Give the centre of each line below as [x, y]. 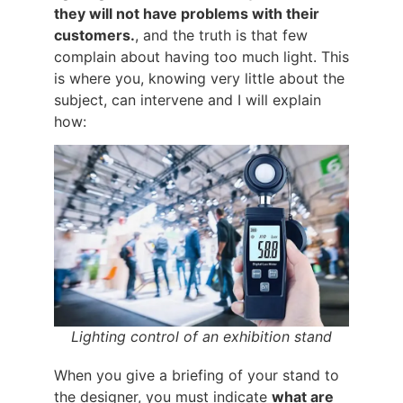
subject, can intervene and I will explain [188, 100]
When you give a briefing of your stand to [197, 375]
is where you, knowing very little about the [199, 78]
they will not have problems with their [187, 13]
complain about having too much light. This [201, 57]
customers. [94, 35]
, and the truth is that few [221, 35]
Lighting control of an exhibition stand [201, 336]
